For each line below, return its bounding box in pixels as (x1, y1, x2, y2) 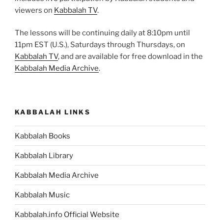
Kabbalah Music (15, 190, 70, 199)
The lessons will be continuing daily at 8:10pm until (15, 28, 190, 38)
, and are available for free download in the (58, 52, 203, 61)
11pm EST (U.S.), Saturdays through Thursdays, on (15, 40, 185, 50)
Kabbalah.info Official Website (15, 210, 119, 219)
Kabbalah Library (15, 151, 73, 160)
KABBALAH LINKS (15, 108, 91, 116)
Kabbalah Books (15, 131, 70, 140)
